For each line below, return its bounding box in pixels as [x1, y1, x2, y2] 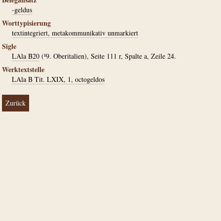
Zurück [5, 98, 26, 108]
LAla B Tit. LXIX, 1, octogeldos [12, 74, 105, 84]
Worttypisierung [2, 18, 51, 28]
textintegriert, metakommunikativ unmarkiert [12, 28, 138, 37]
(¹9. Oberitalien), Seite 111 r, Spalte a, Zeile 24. [39, 51, 176, 61]
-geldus [12, 5, 32, 14]
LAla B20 [12, 51, 39, 61]
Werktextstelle [2, 64, 44, 74]
